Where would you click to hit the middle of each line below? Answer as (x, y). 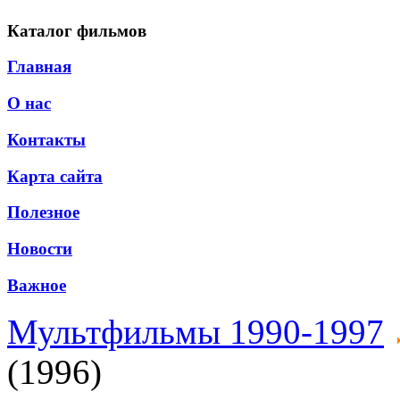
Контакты (46, 139)
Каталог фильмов (77, 30)
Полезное (43, 212)
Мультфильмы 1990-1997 (196, 332)
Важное (37, 285)
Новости (40, 249)
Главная (39, 67)
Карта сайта (55, 176)
